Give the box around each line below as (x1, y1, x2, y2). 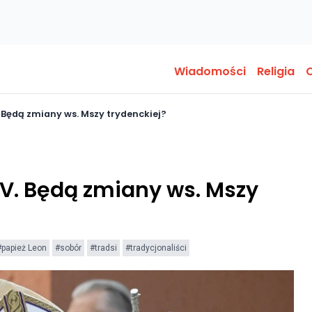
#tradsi (90, 242, 117, 253)
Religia (257, 63, 295, 79)
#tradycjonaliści (125, 242, 187, 253)
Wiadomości (174, 63, 246, 79)
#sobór (55, 242, 81, 253)
